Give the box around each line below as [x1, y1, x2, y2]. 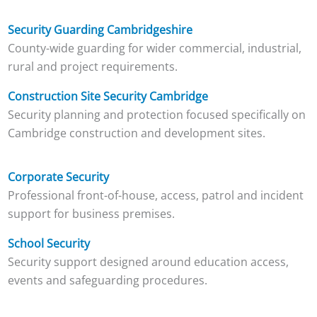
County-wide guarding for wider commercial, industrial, [7, 40, 301, 56]
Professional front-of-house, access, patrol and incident [7, 187, 304, 203]
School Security [7, 235, 90, 251]
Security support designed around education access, [7, 253, 289, 270]
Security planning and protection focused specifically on [7, 106, 306, 122]
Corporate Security [7, 168, 109, 185]
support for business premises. [7, 205, 175, 221]
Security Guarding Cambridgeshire [7, 21, 192, 38]
